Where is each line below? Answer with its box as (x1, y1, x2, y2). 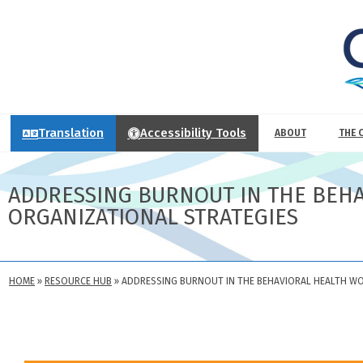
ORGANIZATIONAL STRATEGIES (8, 204, 298, 230)
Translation (37, 125, 104, 140)
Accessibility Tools (139, 125, 246, 140)
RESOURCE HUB (45, 275, 112, 287)
